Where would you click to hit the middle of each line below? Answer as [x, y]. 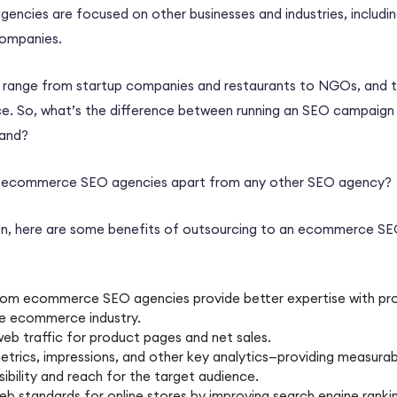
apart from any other [237, 183]
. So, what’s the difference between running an [156, 111]
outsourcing [220, 230]
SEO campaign [348, 111]
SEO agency [346, 183]
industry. [115, 318]
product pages [136, 338]
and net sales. [228, 338]
